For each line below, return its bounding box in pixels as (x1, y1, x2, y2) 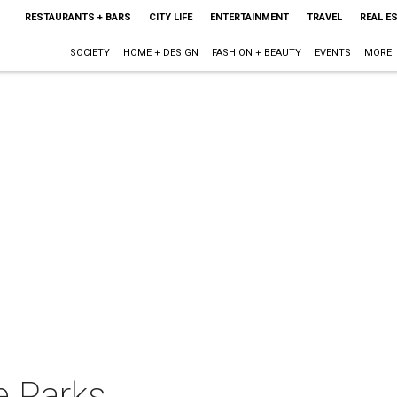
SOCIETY (69, 47, 110, 58)
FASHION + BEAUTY (211, 47, 301, 58)
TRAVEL (306, 12, 342, 23)
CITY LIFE (148, 12, 192, 23)
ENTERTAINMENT (209, 12, 289, 23)
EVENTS (314, 47, 351, 58)
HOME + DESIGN (122, 47, 198, 58)
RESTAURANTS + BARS (24, 12, 131, 23)
